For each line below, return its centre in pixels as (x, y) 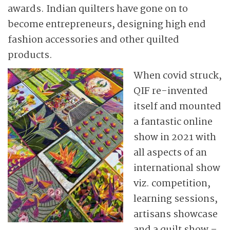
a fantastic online (173, 122)
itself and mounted (177, 107)
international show (177, 168)
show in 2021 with (175, 138)
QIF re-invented (171, 91)
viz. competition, (172, 184)
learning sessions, (176, 199)
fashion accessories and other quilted (93, 40)
